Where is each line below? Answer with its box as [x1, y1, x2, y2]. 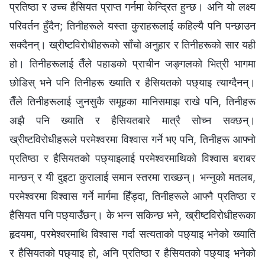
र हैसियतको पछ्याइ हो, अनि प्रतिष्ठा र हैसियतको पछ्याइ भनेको [9, 247, 256, 260]
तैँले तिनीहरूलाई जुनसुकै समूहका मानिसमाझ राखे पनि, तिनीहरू [9, 95, 256, 108]
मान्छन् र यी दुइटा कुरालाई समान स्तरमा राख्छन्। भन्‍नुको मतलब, [9, 171, 256, 184]
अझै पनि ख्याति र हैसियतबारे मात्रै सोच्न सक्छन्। [9, 114, 256, 127]
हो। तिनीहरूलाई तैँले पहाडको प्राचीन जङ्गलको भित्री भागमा [9, 57, 256, 70]
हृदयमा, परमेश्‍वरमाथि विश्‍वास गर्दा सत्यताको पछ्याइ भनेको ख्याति [9, 228, 256, 241]
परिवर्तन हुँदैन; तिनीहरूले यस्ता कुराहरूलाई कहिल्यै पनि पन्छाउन [9, 20, 256, 33]
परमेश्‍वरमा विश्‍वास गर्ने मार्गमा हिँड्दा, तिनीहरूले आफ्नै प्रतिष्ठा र [9, 190, 256, 203]
